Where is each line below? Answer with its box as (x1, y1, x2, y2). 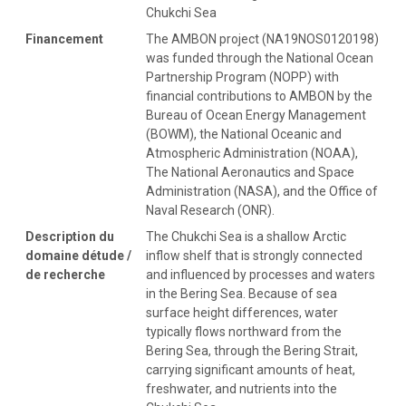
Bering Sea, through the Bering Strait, (146, 343, 358, 358)
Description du (25, 228, 114, 244)
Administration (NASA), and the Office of (146, 183, 378, 198)
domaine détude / (25, 247, 131, 263)
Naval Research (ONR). (146, 202, 275, 217)
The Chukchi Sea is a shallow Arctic (146, 228, 346, 244)
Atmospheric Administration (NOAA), (146, 145, 358, 160)
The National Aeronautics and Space (146, 164, 354, 179)
